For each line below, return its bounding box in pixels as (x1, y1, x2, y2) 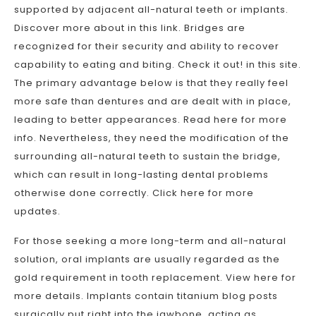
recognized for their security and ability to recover (14, 39, 279, 53)
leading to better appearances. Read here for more (14, 113, 287, 126)
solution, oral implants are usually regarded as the (14, 253, 280, 266)
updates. (14, 205, 61, 218)
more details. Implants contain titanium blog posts (14, 289, 278, 303)
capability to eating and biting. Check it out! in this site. (14, 58, 301, 71)
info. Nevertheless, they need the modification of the (14, 131, 289, 145)
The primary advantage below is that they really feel (14, 76, 288, 90)
